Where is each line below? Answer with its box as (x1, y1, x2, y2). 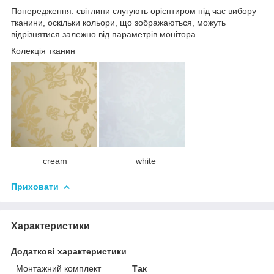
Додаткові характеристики (11, 246, 127, 257)
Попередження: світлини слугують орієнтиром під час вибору (11, 6, 256, 17)
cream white (11, 156, 156, 166)
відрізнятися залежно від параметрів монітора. (11, 29, 198, 40)
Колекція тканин (11, 46, 75, 56)
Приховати (11, 182, 59, 192)
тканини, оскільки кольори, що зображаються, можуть (11, 18, 226, 28)
